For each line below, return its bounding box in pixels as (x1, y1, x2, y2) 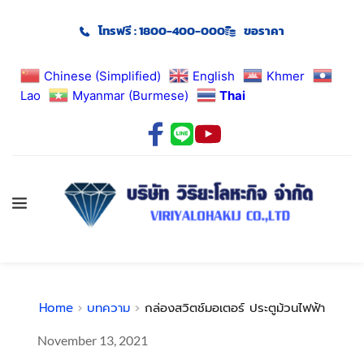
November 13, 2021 (37, 331, 149, 348)
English (193, 67, 235, 84)
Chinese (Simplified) (44, 67, 161, 84)
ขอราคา (244, 21, 284, 40)
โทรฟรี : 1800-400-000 (98, 21, 225, 40)
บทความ (87, 298, 131, 317)
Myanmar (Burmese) (72, 87, 188, 103)
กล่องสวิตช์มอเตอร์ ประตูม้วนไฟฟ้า (144, 298, 325, 317)
